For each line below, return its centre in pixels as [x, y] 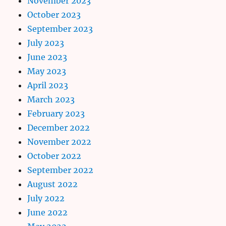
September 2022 [61, 170]
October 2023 [54, 14]
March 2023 [51, 99]
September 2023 [60, 29]
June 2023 [47, 57]
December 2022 [59, 127]
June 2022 [48, 212]
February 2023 [56, 113]
